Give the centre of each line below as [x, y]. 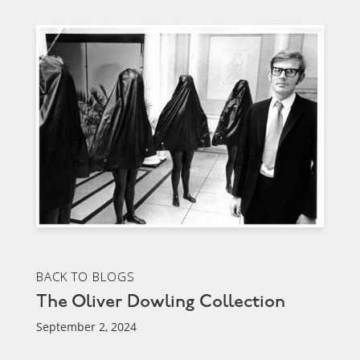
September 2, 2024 [86, 327]
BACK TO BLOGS [85, 277]
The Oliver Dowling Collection [160, 302]
